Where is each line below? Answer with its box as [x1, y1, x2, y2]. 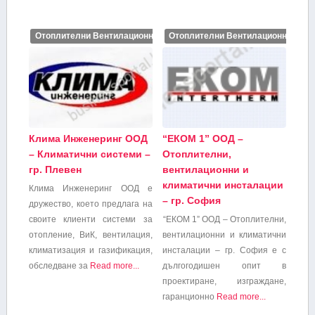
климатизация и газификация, [28, 245, 153, 255]
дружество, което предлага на [28, 198, 153, 209]
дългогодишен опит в [162, 260, 286, 271]
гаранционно [162, 291, 217, 302]
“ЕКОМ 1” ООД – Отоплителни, [162, 214, 286, 224]
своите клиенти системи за [28, 214, 153, 224]
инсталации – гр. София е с [162, 245, 286, 255]
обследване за [28, 260, 90, 271]
